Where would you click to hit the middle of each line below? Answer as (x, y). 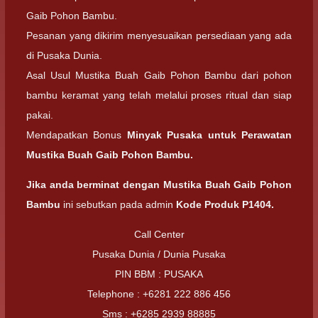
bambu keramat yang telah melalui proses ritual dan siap (159, 95)
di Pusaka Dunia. (64, 55)
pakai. (40, 115)
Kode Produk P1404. (225, 204)
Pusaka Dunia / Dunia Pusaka (159, 254)
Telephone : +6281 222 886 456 (159, 294)
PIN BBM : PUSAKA (159, 274)
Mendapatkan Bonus (77, 135)
